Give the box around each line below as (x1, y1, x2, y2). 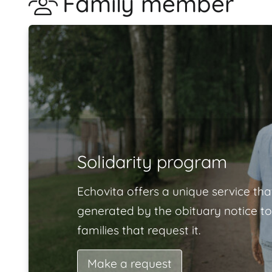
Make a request (87, 256, 172, 271)
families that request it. (77, 222, 200, 237)
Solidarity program (77, 150, 227, 172)
